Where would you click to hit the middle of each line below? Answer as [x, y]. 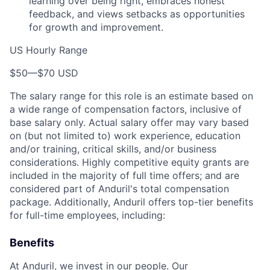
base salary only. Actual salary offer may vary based [129, 122]
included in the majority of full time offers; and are [124, 175]
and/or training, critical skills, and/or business [113, 149]
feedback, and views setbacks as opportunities [137, 14]
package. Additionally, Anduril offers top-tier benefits [131, 202]
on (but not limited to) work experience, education [125, 136]
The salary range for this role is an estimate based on [131, 96]
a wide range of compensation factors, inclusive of [126, 109]
